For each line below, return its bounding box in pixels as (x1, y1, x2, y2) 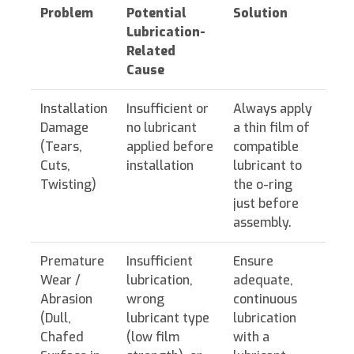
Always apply (233, 100, 312, 118)
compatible (233, 138, 299, 156)
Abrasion (40, 291, 92, 308)
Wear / (40, 272, 81, 289)
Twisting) (40, 176, 96, 194)
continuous (233, 291, 297, 308)
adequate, (233, 272, 293, 289)
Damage (40, 119, 88, 137)
